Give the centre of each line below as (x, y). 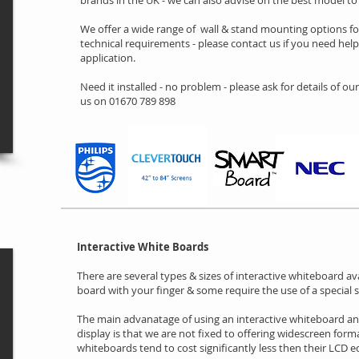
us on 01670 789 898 (129, 101)
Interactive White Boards (143, 247)
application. (108, 58)
